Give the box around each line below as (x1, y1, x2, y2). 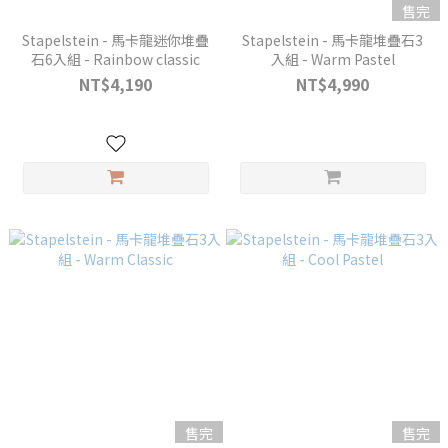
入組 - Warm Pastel (270, 49, 395, 69)
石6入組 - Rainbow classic (31, 49, 200, 69)
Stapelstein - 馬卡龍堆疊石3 (242, 30, 423, 50)
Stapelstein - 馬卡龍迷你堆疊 (22, 30, 209, 50)
